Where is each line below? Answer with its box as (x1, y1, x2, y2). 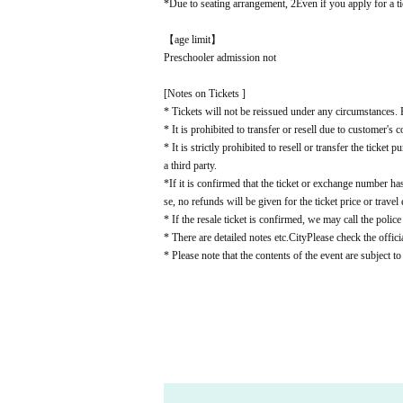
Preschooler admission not (164, 51, 276, 64)
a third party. (164, 159, 217, 172)
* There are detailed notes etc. (164, 231, 289, 244)
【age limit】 (164, 33, 221, 46)
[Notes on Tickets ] (164, 87, 246, 100)
